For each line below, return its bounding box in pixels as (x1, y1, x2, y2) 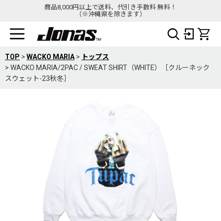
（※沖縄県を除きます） (75, 10, 146, 18)
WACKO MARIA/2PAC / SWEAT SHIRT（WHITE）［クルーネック (10, 64, 210, 72)
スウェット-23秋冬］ (5, 74, 71, 82)
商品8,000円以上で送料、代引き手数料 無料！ (44, 3, 177, 11)
